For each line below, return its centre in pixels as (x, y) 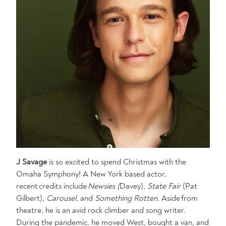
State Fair (165, 186)
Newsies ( (104, 186)
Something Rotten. (128, 198)
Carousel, (63, 198)
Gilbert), (31, 198)
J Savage (32, 162)
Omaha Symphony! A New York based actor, (91, 174)
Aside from (180, 198)
